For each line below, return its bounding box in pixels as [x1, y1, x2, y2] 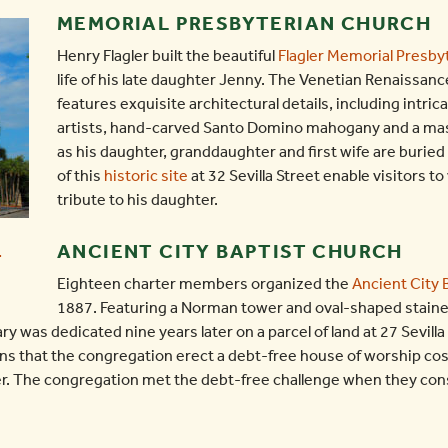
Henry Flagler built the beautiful [57, 46, 278, 65]
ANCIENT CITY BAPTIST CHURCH [57, 239, 403, 263]
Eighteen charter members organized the [57, 274, 352, 293]
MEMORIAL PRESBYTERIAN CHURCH [57, 11, 432, 35]
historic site [104, 166, 188, 185]
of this [57, 166, 104, 185]
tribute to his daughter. [57, 190, 218, 209]
